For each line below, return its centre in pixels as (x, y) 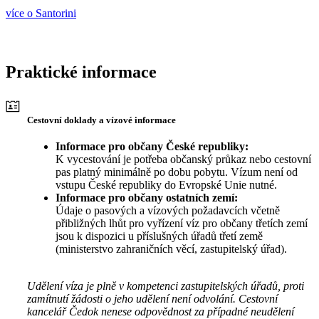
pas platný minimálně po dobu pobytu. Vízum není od (177, 172)
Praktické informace (81, 72)
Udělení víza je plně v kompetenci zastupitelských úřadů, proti (166, 286)
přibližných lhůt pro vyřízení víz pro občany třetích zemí (182, 224)
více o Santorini (41, 14)
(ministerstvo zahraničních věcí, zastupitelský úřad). (173, 249)
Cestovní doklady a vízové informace (101, 120)
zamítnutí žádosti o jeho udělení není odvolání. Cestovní (152, 299)
